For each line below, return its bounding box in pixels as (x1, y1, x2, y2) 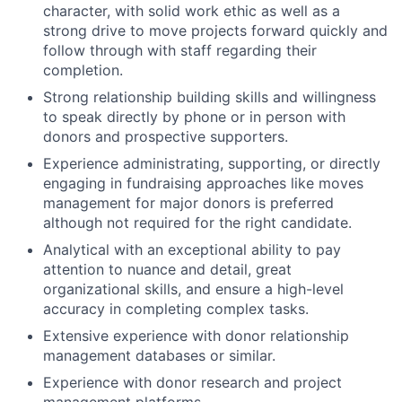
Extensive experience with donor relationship (43, 326, 349, 345)
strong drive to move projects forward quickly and (43, 21, 388, 39)
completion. (43, 60, 123, 79)
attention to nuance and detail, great (43, 259, 292, 278)
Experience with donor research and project (43, 372, 342, 391)
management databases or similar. (43, 345, 275, 364)
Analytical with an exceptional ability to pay (43, 240, 341, 258)
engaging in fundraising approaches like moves (43, 173, 363, 192)
